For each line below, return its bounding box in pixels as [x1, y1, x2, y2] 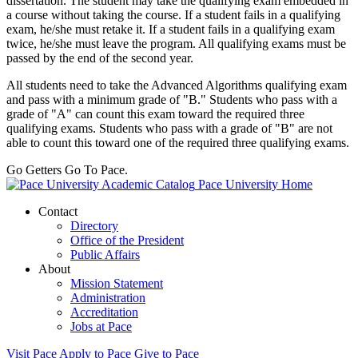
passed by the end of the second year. [6, 50, 193, 65]
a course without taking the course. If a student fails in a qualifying [6, 7, 340, 22]
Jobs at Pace [70, 319, 132, 333]
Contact [38, 204, 78, 218]
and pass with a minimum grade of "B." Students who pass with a [6, 92, 337, 106]
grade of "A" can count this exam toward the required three [6, 106, 304, 121]
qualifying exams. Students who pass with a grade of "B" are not [6, 121, 332, 135]
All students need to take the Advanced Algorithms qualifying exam [6, 78, 347, 92]
